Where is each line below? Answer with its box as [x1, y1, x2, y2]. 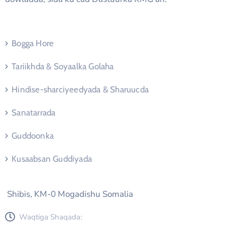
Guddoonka [12, 131, 54, 141]
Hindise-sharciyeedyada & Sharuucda [12, 84, 149, 95]
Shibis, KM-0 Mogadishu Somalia [5, 188, 133, 200]
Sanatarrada [12, 107, 56, 118]
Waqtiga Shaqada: [19, 212, 82, 222]
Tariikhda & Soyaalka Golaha [12, 61, 114, 72]
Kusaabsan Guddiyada [12, 154, 92, 164]
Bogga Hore [12, 38, 54, 49]
